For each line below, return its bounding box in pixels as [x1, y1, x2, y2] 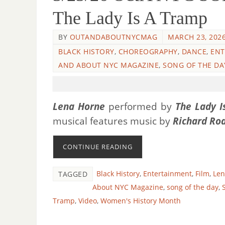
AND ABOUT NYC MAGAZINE [58, 60, 159, 70]
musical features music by [53, 115, 173, 128]
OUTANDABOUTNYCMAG [69, 32, 157, 42]
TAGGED [58, 169, 87, 179]
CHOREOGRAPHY [118, 47, 178, 57]
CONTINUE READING [63, 142, 133, 151]
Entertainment [143, 168, 192, 178]
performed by [104, 100, 175, 113]
